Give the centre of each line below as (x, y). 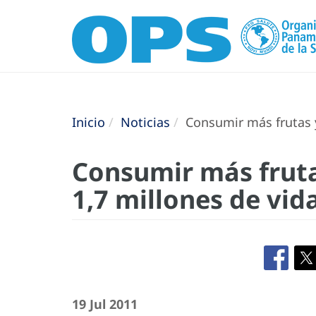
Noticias (145, 122)
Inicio (89, 122)
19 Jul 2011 (105, 304)
